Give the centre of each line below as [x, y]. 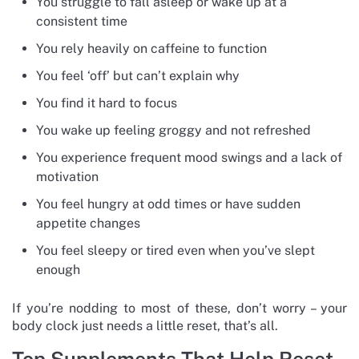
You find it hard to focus [107, 103]
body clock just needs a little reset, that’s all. [145, 325]
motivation [67, 176]
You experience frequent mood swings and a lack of [189, 157]
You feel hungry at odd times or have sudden [168, 204]
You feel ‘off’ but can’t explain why [138, 75]
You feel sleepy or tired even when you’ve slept [175, 250]
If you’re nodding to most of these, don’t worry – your [179, 308]
